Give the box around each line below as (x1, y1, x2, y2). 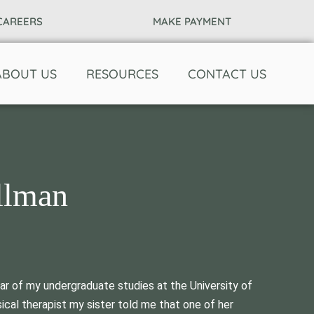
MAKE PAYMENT (153, 15, 232, 28)
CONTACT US (188, 65, 266, 82)
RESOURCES (86, 65, 158, 82)
